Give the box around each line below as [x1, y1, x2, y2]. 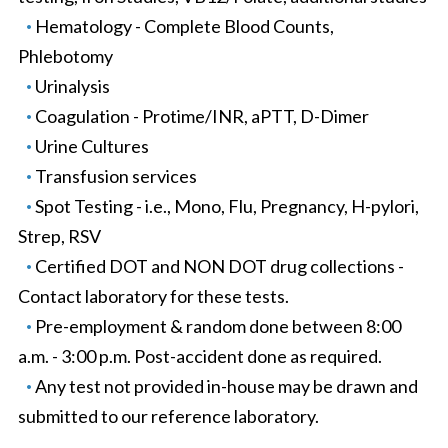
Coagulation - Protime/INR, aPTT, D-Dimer [34, 105, 369, 128]
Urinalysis [34, 75, 110, 98]
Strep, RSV [17, 225, 101, 248]
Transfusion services [34, 165, 197, 188]
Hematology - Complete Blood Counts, [34, 15, 334, 38]
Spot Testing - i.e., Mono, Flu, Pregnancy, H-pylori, [34, 195, 419, 218]
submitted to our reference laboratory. [17, 405, 319, 428]
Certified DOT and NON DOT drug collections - [34, 255, 404, 278]
